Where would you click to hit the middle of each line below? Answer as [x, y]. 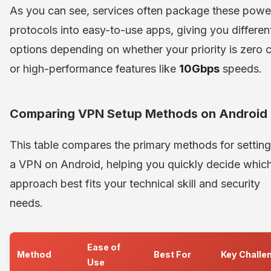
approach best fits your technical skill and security [135, 183]
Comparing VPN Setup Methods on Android [139, 113]
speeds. [241, 68]
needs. [26, 203]
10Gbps [199, 68]
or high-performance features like [94, 68]
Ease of [104, 247]
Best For [172, 254]
